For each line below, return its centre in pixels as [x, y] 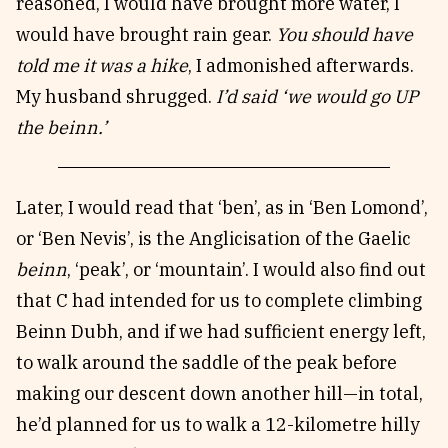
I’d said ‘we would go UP [317, 96]
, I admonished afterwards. [301, 65]
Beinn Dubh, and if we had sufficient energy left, [221, 331]
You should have [344, 34]
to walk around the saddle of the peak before [206, 362]
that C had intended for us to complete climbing [219, 300]
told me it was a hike [102, 65]
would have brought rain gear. [146, 34]
